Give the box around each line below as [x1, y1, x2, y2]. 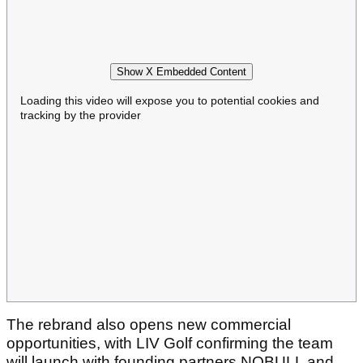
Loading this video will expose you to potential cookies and [20, 94, 319, 108]
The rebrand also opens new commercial [6, 315, 291, 333]
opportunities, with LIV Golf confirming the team [6, 334, 333, 352]
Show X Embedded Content [117, 66, 246, 79]
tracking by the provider [20, 109, 141, 122]
